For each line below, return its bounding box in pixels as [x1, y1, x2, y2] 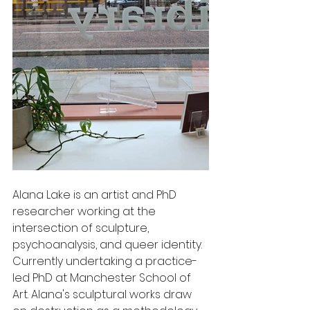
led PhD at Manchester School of [12, 270, 194, 286]
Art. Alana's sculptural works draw [12, 286, 194, 302]
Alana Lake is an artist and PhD [12, 187, 179, 203]
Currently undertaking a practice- [12, 253, 197, 269]
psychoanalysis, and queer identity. [12, 237, 205, 253]
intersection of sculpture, [12, 220, 152, 236]
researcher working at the [12, 203, 158, 219]
